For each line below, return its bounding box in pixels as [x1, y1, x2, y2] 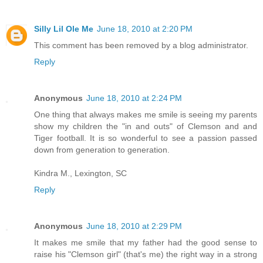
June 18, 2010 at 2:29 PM [86, 221, 182, 231]
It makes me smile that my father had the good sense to [34, 237, 257, 247]
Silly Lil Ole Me [34, 23, 93, 33]
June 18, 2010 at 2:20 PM [97, 23, 193, 33]
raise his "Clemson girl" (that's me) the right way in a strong [34, 249, 257, 259]
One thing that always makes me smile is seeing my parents [34, 109, 257, 119]
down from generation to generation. [34, 144, 170, 154]
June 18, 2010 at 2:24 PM [86, 93, 182, 103]
